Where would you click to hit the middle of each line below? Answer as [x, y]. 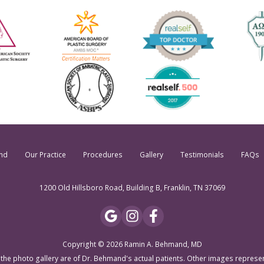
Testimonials [202, 155]
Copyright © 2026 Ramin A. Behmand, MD [132, 245]
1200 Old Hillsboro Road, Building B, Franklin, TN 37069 [132, 188]
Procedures [103, 155]
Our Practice [45, 155]
